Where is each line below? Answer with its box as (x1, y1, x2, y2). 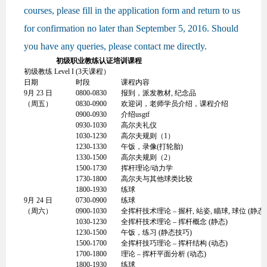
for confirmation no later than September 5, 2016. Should (24, 23, 238, 33)
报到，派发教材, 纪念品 (121, 89, 196, 97)
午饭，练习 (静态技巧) (121, 228, 192, 237)
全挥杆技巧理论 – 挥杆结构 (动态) (121, 239, 228, 247)
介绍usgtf (121, 110, 150, 119)
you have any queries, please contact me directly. (24, 41, 207, 51)
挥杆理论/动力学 (121, 164, 173, 172)
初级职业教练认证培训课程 (56, 57, 142, 65)
